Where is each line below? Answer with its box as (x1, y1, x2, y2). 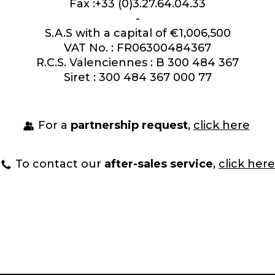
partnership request (70, 118, 188, 132)
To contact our (12, 157, 104, 171)
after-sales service (104, 157, 213, 171)
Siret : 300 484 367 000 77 (63, 71, 212, 84)
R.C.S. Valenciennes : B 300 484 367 (36, 56, 239, 69)
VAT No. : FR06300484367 (64, 41, 211, 55)
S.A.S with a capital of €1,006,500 (44, 26, 231, 40)
